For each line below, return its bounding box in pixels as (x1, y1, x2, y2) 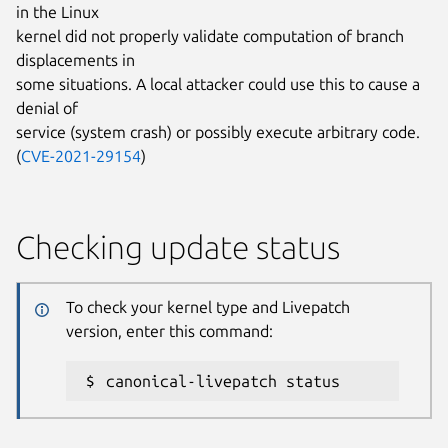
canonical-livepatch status (105, 371, 340, 390)
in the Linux (16, 3, 99, 22)
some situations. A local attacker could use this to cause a (16, 75, 420, 94)
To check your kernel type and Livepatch (65, 297, 350, 316)
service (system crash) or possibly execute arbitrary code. (16, 123, 420, 142)
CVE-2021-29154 (21, 147, 141, 166)
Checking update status (16, 229, 340, 266)
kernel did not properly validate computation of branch (16, 27, 404, 46)
